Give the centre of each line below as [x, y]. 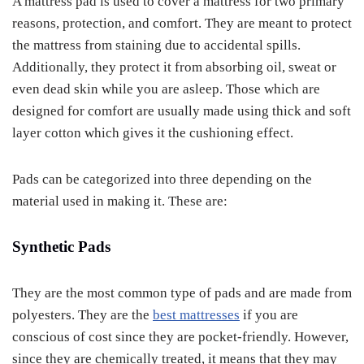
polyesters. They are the [82, 315]
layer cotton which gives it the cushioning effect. [153, 133]
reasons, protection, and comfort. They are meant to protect [182, 23]
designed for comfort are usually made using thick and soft [182, 111]
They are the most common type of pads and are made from [182, 293]
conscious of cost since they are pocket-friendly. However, [180, 337]
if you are [269, 315]
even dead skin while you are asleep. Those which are [166, 89]
